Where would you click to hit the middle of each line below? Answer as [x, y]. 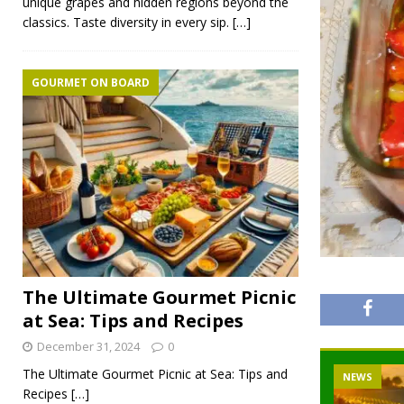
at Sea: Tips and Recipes [133, 320]
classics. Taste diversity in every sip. [128, 23]
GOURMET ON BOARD [91, 83]
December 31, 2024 [88, 346]
